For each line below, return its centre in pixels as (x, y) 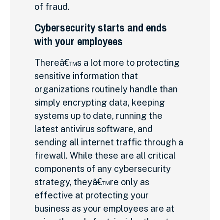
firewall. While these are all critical (105, 155)
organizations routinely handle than (106, 89)
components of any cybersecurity (103, 168)
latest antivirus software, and (94, 129)
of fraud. (52, 7)
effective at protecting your (92, 195)
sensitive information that (86, 76)
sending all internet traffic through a (109, 142)
